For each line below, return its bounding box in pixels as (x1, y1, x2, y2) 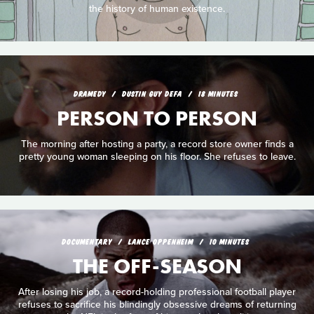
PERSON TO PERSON (57, 105, 257, 132)
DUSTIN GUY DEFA (121, 89, 185, 98)
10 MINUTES (210, 237, 250, 246)
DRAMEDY (73, 89, 106, 98)
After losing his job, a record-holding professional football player (18, 285, 296, 298)
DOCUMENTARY (62, 237, 112, 246)
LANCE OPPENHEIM (128, 237, 196, 246)
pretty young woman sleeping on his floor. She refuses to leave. (18, 150, 296, 163)
